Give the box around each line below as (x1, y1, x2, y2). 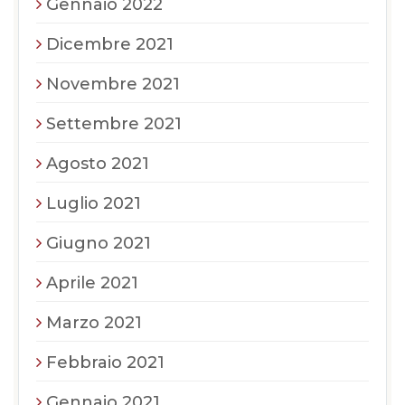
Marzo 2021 (46, 312, 142, 333)
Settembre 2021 (46, 113, 182, 134)
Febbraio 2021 (46, 352, 165, 372)
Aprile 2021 (46, 272, 138, 293)
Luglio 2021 (46, 193, 141, 213)
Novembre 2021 (46, 73, 180, 94)
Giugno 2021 (46, 232, 151, 253)
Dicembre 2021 (46, 33, 174, 54)
